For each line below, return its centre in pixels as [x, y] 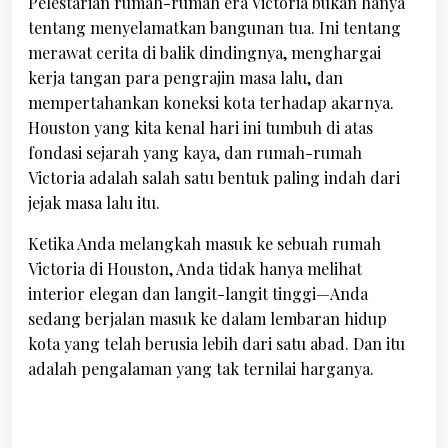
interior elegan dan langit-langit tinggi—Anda [198, 293]
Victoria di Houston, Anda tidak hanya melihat [195, 268]
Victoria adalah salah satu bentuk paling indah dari [214, 177]
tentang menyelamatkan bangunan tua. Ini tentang [214, 27]
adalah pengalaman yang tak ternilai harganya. [201, 368]
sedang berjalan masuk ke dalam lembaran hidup [207, 318]
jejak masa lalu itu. [94, 202]
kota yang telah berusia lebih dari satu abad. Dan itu [216, 343]
